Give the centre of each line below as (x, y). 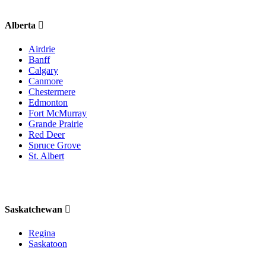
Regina (42, 233)
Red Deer (47, 134)
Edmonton (48, 102)
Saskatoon (48, 244)
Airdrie (42, 49)
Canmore (46, 81)
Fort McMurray (58, 113)
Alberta (21, 25)
